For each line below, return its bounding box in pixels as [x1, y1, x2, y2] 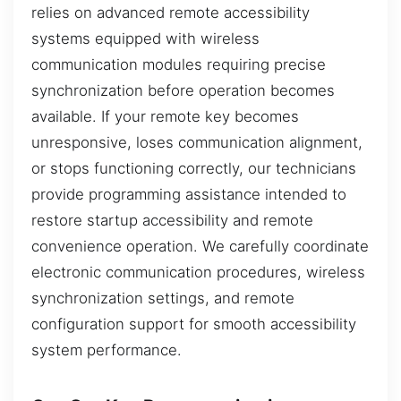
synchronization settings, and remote [31, 288, 294, 307]
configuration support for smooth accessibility [31, 314, 356, 333]
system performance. [31, 340, 182, 359]
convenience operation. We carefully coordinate [31, 236, 369, 255]
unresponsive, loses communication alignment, [31, 132, 363, 151]
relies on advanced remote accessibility [31, 3, 310, 21]
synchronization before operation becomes [31, 81, 335, 99]
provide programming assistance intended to [31, 184, 346, 203]
